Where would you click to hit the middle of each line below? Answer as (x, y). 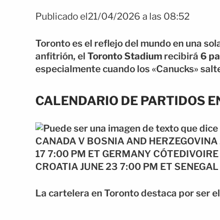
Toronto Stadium (125, 56)
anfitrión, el (61, 56)
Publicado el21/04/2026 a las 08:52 (112, 16)
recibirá (181, 56)
